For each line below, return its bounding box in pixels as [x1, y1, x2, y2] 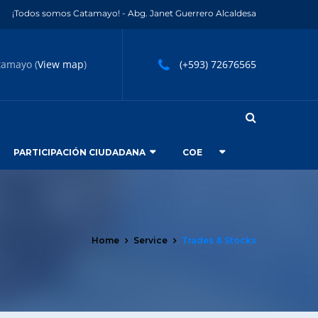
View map [38, 57, 84, 71]
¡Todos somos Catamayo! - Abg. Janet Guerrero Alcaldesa [12, 8, 256, 18]
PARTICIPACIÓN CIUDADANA [13, 147, 146, 158]
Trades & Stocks [182, 235, 256, 246]
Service [133, 235, 168, 246]
